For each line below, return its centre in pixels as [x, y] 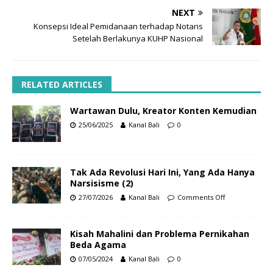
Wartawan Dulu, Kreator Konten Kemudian [163, 110]
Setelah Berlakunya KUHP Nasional [138, 38]
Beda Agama [98, 245]
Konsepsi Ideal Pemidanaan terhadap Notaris [118, 26]
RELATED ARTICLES [62, 84]
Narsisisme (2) [102, 183]
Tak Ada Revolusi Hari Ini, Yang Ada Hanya [162, 172]
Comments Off [201, 197]
